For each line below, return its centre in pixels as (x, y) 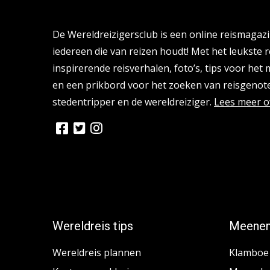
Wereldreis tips (93, 226)
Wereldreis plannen (97, 253)
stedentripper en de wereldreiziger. (133, 102)
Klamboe (249, 253)
